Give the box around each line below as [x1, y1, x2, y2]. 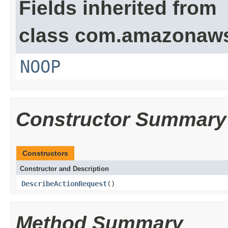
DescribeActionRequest [21, 180, 107, 188]
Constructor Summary [16, 108, 226, 130]
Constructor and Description [20, 165, 109, 173]
